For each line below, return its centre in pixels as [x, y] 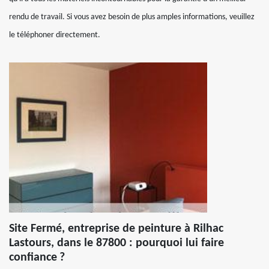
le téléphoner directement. [55, 35]
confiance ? [37, 257]
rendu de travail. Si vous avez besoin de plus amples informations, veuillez [132, 17]
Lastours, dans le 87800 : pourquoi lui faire [116, 243]
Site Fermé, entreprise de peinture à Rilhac [116, 228]
